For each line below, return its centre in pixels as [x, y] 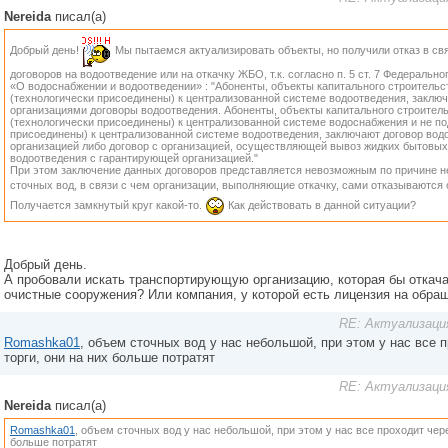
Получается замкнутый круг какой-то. [107, 204]
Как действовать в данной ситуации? [320, 204]
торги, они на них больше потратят [109, 357]
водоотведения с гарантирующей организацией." [134, 158]
